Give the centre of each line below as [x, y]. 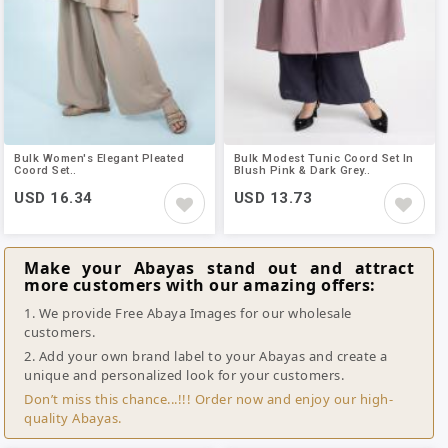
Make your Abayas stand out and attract [219, 267]
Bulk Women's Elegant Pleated [99, 159]
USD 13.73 [273, 198]
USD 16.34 [53, 198]
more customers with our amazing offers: [200, 284]
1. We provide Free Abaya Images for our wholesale [188, 312]
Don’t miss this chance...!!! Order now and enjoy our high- [208, 398]
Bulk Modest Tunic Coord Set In [323, 159]
